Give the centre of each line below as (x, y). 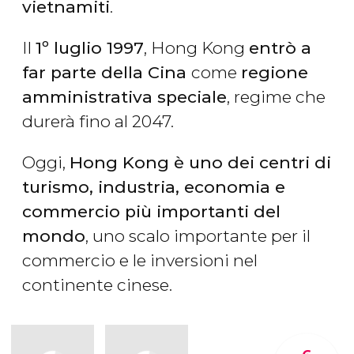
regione (275, 73)
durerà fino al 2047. (98, 122)
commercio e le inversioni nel (140, 261)
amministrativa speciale (124, 97)
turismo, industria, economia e (154, 187)
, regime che (276, 97)
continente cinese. (97, 285)
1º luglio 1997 (90, 48)
